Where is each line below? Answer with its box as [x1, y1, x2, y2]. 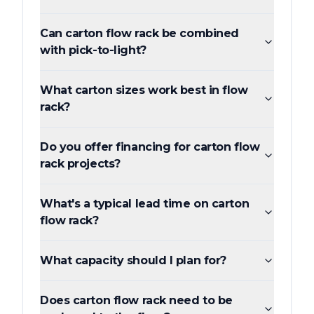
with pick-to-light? [40, 43, 146, 57]
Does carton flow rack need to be [40, 294, 233, 308]
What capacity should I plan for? [40, 254, 226, 268]
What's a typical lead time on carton [40, 197, 250, 211]
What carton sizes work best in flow [40, 83, 248, 97]
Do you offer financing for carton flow [40, 140, 260, 154]
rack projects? [40, 157, 121, 171]
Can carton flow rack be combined [40, 27, 239, 41]
